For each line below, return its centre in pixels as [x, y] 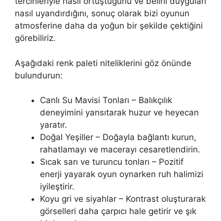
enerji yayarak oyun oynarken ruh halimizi [122, 174]
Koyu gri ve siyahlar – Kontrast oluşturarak [123, 199]
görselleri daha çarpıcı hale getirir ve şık [118, 211]
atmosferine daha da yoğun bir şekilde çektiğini [109, 26]
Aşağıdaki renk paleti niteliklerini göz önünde [103, 63]
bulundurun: [39, 75]
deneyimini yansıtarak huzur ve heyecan [119, 112]
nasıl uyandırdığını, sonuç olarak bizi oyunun [102, 13]
